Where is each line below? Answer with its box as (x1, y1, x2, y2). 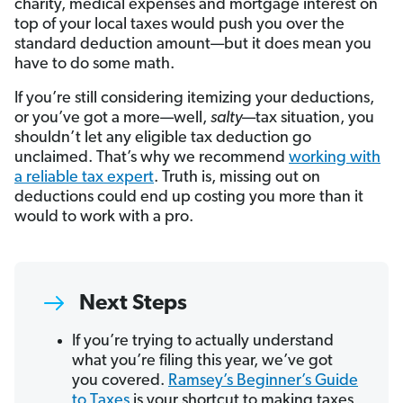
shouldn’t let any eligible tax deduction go (14, 130, 311, 148)
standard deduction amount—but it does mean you (14, 36, 372, 54)
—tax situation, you (242, 110, 374, 128)
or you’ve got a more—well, (14, 110, 210, 128)
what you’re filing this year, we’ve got (72, 353, 333, 371)
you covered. (72, 372, 168, 390)
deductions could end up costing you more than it (14, 189, 363, 207)
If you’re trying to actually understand (72, 333, 334, 351)
